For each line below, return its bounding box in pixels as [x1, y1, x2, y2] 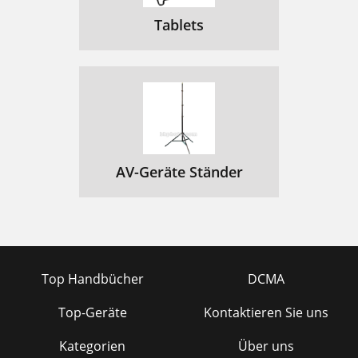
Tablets [154, 15, 204, 34]
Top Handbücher [41, 270, 144, 288]
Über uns [237, 337, 294, 355]
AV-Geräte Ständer [115, 162, 243, 181]
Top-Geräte [58, 304, 127, 321]
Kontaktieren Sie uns [203, 304, 328, 321]
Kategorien [59, 337, 125, 355]
